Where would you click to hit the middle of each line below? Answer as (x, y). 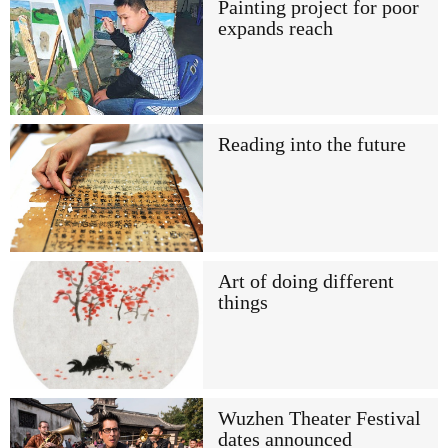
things (242, 302)
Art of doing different (305, 281)
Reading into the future (311, 144)
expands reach (275, 28)
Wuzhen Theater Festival (319, 419)
